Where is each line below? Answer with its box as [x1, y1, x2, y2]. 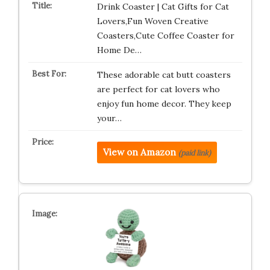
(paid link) [178, 148, 211, 157]
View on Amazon [102, 146, 176, 158]
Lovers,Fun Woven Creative [96, 15, 209, 27]
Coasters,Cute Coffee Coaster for [96, 30, 234, 41]
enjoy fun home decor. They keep [96, 98, 231, 109]
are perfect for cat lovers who [96, 83, 220, 95]
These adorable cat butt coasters [96, 69, 231, 80]
